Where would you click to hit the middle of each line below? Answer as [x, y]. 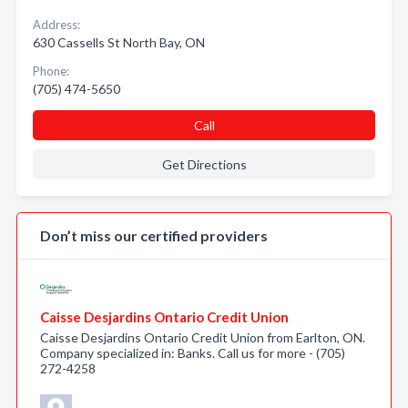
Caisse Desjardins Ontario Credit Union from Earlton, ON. [203, 337]
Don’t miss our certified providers [154, 235]
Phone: [51, 71]
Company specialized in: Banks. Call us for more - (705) [193, 353]
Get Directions [204, 164]
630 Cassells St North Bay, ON [119, 42]
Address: [56, 25]
